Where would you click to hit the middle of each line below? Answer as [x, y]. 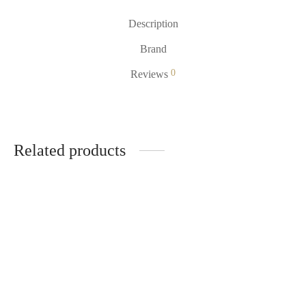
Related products [70, 151]
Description [153, 24]
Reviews [151, 74]
